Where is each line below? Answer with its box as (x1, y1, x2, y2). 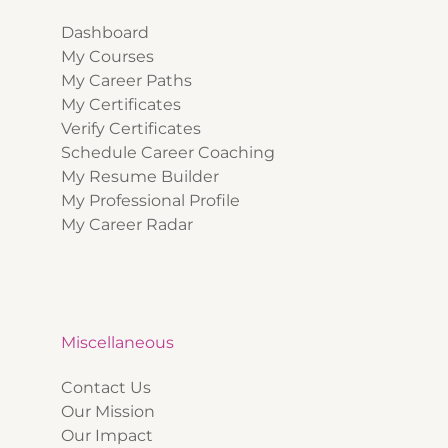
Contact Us (61, 378, 155, 398)
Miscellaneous (61, 333, 174, 353)
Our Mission (61, 402, 159, 422)
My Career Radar (61, 215, 193, 235)
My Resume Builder (61, 167, 219, 187)
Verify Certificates (61, 119, 201, 139)
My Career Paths (61, 71, 192, 91)
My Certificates (61, 95, 181, 115)
